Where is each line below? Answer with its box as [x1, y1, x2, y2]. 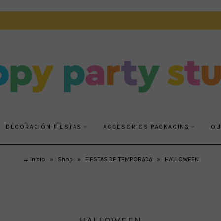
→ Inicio [22, 155, 45, 163]
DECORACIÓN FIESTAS [5, 123, 82, 130]
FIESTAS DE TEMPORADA [85, 155, 152, 163]
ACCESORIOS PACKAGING [103, 123, 190, 130]
